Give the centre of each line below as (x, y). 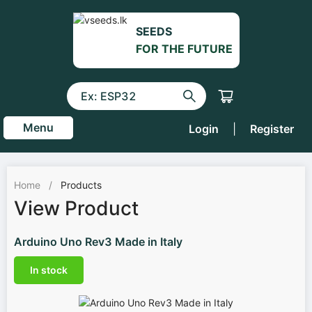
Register (272, 129)
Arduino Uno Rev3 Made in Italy (98, 242)
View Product (76, 208)
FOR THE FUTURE (184, 49)
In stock (49, 270)
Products (81, 185)
